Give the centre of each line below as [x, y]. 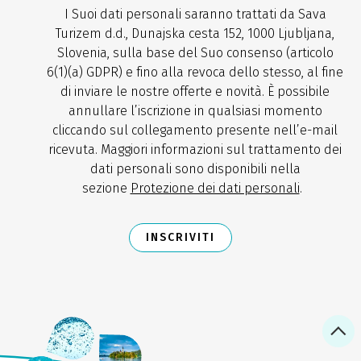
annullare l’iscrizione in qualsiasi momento [195, 110]
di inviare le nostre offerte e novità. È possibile [195, 91]
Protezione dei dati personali [215, 188]
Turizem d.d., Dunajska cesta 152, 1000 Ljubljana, [195, 33]
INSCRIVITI [180, 237]
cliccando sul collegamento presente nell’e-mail [195, 130]
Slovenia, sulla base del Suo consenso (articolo [195, 52]
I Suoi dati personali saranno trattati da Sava [195, 14]
